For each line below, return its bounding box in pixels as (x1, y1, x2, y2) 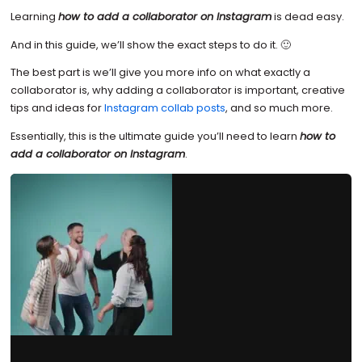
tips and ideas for (10, 100, 104, 116)
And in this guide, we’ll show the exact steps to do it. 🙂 (10, 36, 291, 53)
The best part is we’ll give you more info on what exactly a (10, 65, 310, 81)
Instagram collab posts (103, 100, 225, 116)
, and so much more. (225, 100, 333, 116)
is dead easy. (271, 8, 344, 24)
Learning (10, 8, 58, 24)
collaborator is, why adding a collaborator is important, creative (10, 82, 345, 99)
